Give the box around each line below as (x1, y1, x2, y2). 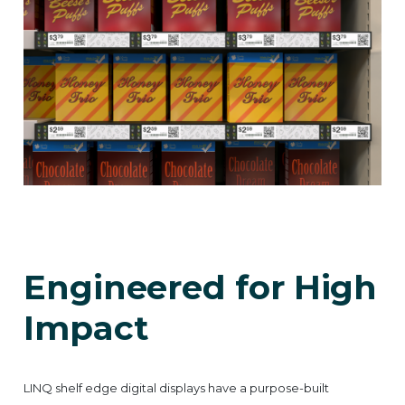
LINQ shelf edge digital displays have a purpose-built (24, 380, 329, 395)
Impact (24, 306, 149, 348)
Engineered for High (24, 266, 378, 307)
